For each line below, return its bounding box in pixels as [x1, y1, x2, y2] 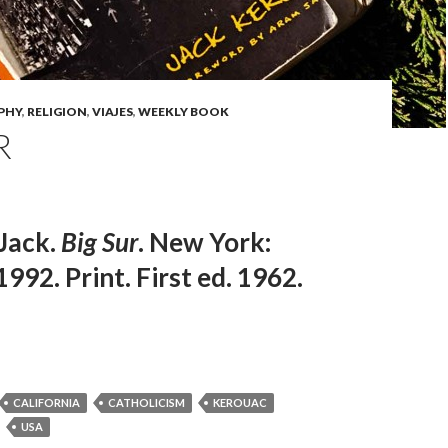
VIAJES [92, 104, 133, 119]
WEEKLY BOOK [138, 104, 229, 119]
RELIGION [27, 104, 87, 119]
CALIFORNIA [13, 396, 80, 409]
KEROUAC [213, 396, 267, 409]
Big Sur [61, 226, 138, 258]
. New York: [138, 226, 271, 258]
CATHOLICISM [108, 396, 185, 409]
